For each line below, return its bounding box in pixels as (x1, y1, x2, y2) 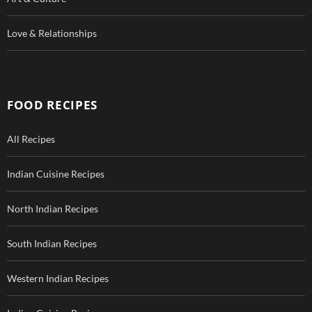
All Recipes (7, 133, 55, 146)
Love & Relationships (7, 27, 97, 40)
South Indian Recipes (7, 237, 97, 250)
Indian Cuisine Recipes (7, 168, 104, 180)
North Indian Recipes (7, 203, 98, 215)
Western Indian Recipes (7, 272, 109, 285)
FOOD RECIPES (7, 97, 98, 114)
